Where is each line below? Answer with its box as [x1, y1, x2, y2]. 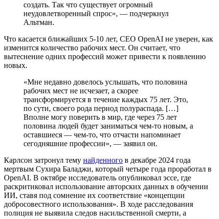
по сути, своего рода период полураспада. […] [23, 104, 178, 112]
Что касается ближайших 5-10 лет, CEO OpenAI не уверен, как [4, 34, 213, 43]
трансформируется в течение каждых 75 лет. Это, [23, 95, 188, 104]
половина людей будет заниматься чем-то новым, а [23, 121, 193, 130]
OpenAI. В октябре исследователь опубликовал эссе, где [4, 173, 191, 182]
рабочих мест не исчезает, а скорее [23, 86, 138, 95]
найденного [83, 155, 123, 164]
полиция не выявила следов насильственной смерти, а [4, 208, 186, 217]
